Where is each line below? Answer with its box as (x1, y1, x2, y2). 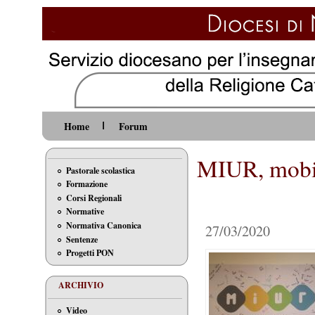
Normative (66, 205, 105, 218)
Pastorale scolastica (66, 164, 136, 176)
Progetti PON (66, 247, 115, 259)
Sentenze (66, 233, 98, 245)
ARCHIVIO (58, 279, 103, 292)
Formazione (66, 178, 108, 191)
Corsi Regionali (66, 191, 122, 204)
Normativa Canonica (66, 219, 142, 231)
